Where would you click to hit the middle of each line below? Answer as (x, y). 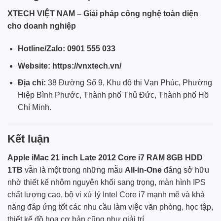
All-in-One (143, 170)
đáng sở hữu (185, 170)
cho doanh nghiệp (42, 26)
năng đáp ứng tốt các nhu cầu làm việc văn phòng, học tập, (110, 207)
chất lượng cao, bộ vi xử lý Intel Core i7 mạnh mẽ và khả (106, 195)
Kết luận (28, 139)
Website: (34, 66)
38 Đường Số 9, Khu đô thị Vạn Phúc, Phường (129, 83)
